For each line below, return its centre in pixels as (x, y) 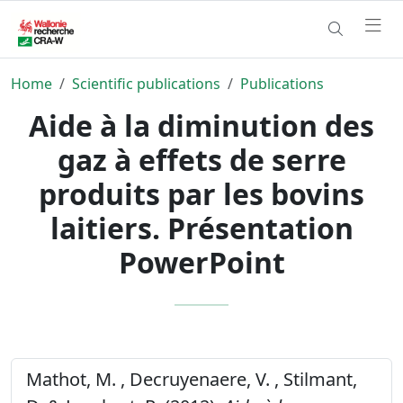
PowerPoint (201, 262)
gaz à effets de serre (201, 159)
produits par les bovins (201, 193)
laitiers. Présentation (201, 228)
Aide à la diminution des (201, 125)
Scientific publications (146, 83)
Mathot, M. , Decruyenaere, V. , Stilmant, (192, 379)
